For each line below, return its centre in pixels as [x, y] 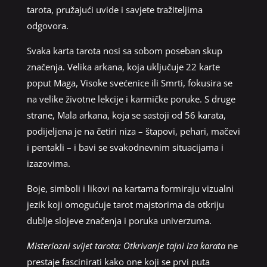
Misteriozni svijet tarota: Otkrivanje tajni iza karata [126, 245]
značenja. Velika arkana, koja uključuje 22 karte [123, 66]
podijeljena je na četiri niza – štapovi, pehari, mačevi [133, 131]
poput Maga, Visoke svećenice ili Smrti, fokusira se [129, 83]
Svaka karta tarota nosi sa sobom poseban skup [124, 50]
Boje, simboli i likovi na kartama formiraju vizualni [130, 188]
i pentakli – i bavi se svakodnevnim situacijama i [125, 147]
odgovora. [47, 25]
